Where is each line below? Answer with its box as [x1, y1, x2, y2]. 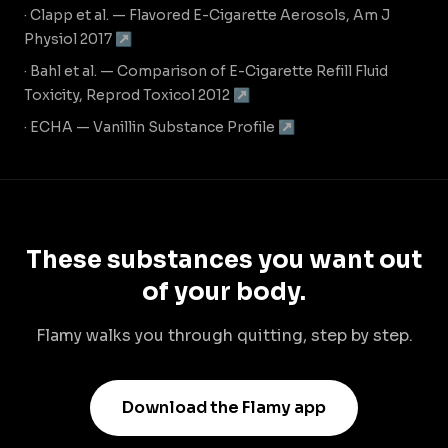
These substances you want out [26, 245, 422, 275]
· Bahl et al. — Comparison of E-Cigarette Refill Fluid [24, 62, 388, 80]
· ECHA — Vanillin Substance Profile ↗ [24, 118, 295, 136]
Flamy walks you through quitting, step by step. [35, 325, 413, 346]
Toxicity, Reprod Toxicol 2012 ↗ [24, 86, 250, 104]
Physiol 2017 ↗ [24, 30, 132, 48]
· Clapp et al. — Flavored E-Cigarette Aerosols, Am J [24, 6, 390, 24]
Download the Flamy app [122, 397, 326, 418]
